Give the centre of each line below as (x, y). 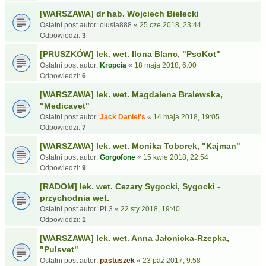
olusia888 (116, 25)
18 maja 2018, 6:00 (165, 65)
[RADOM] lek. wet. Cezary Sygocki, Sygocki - (130, 186)
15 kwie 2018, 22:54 (176, 157)
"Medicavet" (65, 106)
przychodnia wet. (75, 198)
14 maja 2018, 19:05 (186, 117)
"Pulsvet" (59, 249)
